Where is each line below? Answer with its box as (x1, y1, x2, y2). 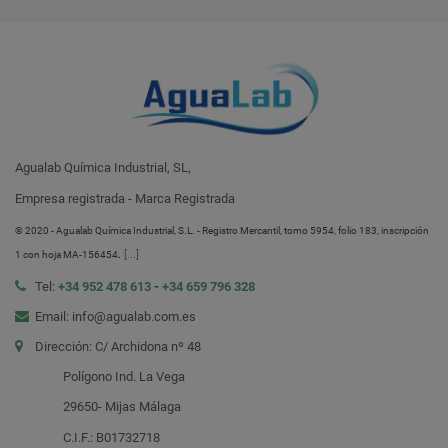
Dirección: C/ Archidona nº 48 (35, 339, 201, 355)
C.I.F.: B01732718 (15, 430, 160, 446)
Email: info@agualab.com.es (35, 309, 196, 325)
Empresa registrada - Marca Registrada (15, 191, 235, 207)
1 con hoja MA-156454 (15, 249, 118, 261)
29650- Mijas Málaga (15, 399, 181, 415)
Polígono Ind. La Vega (15, 369, 185, 385)
